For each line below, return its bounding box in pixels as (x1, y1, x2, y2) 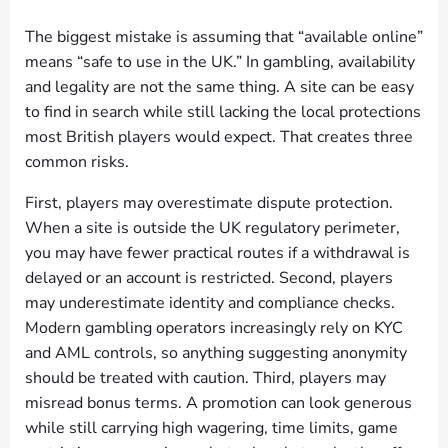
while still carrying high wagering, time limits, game (25, 417, 398, 439)
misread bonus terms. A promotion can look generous (25, 392, 412, 414)
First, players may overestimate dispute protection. (25, 192, 393, 214)
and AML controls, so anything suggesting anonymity (25, 342, 407, 364)
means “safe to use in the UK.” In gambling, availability (25, 51, 415, 73)
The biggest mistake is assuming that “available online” (25, 26, 423, 48)
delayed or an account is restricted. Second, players (25, 267, 393, 289)
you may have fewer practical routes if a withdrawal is (25, 242, 410, 264)
